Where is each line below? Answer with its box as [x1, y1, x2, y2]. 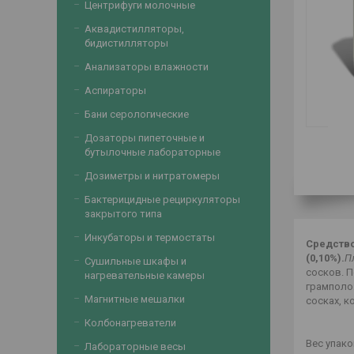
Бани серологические [85, 108, 189, 120]
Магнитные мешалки [85, 293, 185, 305]
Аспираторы [85, 85, 146, 96]
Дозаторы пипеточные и [85, 132, 205, 144]
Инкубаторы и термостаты [85, 232, 215, 243]
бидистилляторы [85, 37, 168, 49]
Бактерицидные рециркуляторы [85, 194, 240, 205]
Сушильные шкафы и [85, 255, 186, 267]
